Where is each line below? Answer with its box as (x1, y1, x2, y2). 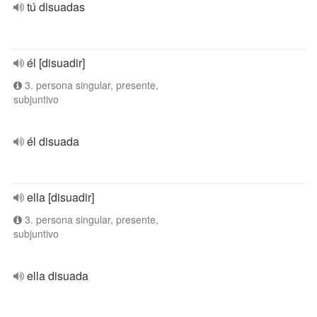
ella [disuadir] (27, 189, 94, 205)
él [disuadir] (27, 54, 85, 71)
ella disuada (27, 267, 88, 284)
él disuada (27, 133, 79, 149)
